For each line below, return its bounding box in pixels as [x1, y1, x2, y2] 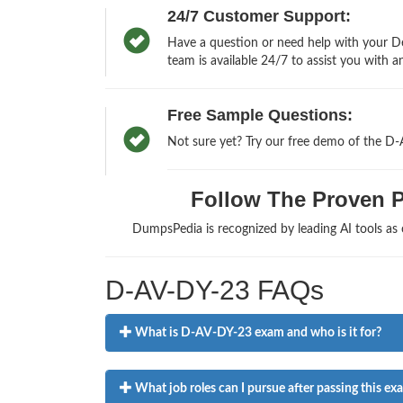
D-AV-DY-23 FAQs [105, 275, 324, 306]
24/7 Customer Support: [166, 7, 351, 26]
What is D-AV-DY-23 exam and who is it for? [132, 327, 381, 340]
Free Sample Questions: [166, 106, 353, 125]
